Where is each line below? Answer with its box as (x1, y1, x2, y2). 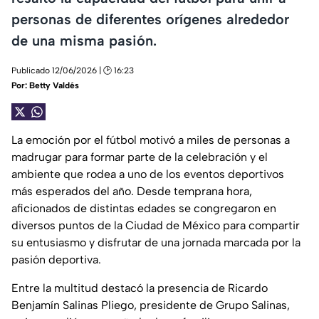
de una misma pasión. (11, 31, 157, 49)
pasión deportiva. (11, 253, 101, 267)
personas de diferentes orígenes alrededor (11, 10, 289, 28)
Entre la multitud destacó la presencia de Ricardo (11, 281, 268, 296)
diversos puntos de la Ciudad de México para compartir (11, 219, 300, 233)
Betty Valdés (29, 80, 79, 91)
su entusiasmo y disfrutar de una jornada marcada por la (11, 236, 300, 250)
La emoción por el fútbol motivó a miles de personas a (11, 133, 290, 147)
